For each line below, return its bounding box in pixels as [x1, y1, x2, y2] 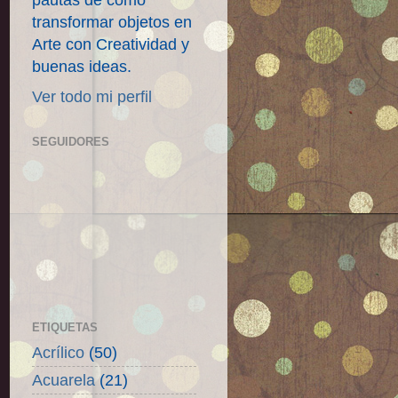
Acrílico [32, 343, 84, 362]
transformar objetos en [32, 13, 192, 31]
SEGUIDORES [32, 135, 109, 148]
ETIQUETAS [32, 320, 98, 334]
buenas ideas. [32, 58, 131, 76]
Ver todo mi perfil [32, 88, 152, 106]
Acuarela [32, 370, 95, 389]
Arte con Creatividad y [32, 36, 189, 53]
